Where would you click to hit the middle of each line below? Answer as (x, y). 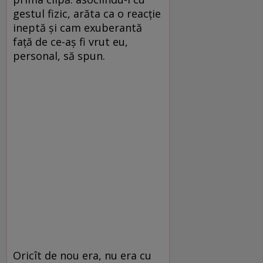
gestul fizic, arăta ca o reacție (87, 13)
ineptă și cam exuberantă (77, 27)
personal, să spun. (59, 55)
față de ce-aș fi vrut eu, (70, 41)
